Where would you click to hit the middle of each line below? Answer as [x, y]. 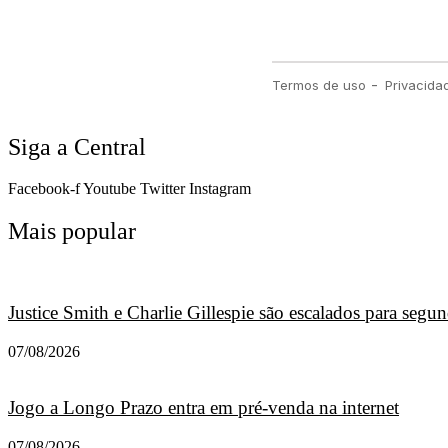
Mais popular [72, 231]
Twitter [162, 189]
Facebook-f [44, 189]
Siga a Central [77, 146]
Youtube [109, 189]
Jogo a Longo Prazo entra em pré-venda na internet [203, 408]
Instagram [220, 189]
